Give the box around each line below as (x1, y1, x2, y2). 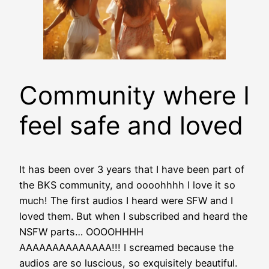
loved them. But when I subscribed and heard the (19, 210, 247, 223)
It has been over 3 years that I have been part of (19, 163, 244, 176)
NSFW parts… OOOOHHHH (19, 226, 147, 238)
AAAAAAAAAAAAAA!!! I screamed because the (19, 241, 234, 254)
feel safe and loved (19, 110, 243, 141)
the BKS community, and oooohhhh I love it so (19, 179, 235, 192)
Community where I (19, 80, 250, 111)
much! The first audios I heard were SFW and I (19, 195, 233, 207)
